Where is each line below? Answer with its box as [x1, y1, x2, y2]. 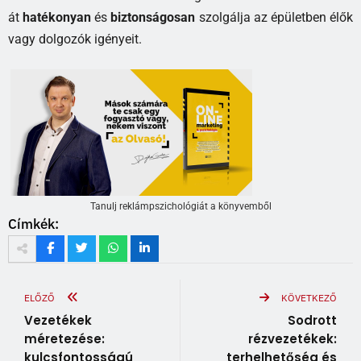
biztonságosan [110, 9, 196, 25]
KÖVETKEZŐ [281, 291, 337, 304]
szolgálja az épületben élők [195, 9, 354, 25]
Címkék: [8, 214, 59, 233]
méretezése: [24, 330, 105, 347]
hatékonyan [23, 9, 92, 25]
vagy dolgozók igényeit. [8, 31, 142, 47]
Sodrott [288, 311, 337, 329]
